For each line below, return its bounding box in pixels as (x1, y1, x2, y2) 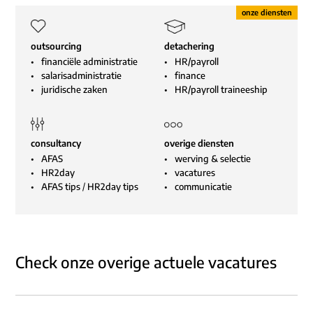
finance (175, 69, 205, 81)
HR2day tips (87, 181, 138, 193)
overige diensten (164, 138, 234, 150)
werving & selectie (175, 153, 251, 165)
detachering (164, 40, 214, 52)
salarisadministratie (41, 69, 122, 81)
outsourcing (31, 40, 82, 52)
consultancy (31, 138, 81, 150)
